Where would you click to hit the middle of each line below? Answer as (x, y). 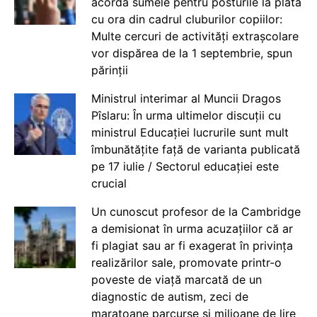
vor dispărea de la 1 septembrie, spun (191, 53)
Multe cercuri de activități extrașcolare (195, 36)
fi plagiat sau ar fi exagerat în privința (192, 246)
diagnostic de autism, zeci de (169, 297)
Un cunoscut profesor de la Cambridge (196, 212)
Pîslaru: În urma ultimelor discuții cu (186, 116)
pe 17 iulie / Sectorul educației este (185, 167)
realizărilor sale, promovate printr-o (186, 263)
